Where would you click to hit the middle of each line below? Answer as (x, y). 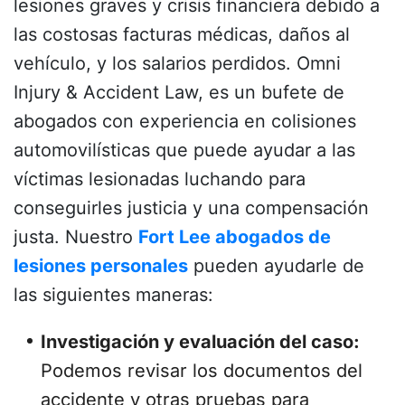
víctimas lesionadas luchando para (160, 179)
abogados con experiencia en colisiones (185, 121)
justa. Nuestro (76, 236)
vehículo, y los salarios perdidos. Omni (177, 63)
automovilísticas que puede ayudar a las (184, 150)
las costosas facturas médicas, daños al (182, 34)
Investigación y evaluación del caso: (200, 341)
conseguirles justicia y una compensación (191, 207)
